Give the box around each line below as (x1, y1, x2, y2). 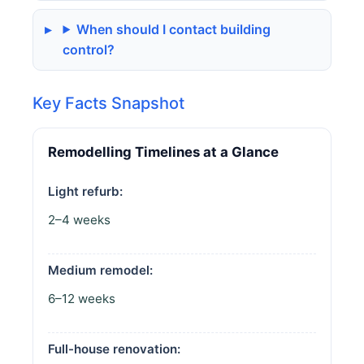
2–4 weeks (48, 211, 110, 227)
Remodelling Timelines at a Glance (48, 143, 279, 160)
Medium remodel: (48, 262, 153, 278)
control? (63, 41, 115, 58)
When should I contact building (76, 20, 271, 37)
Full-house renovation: (48, 340, 180, 357)
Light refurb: (48, 183, 123, 199)
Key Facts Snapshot (32, 93, 184, 113)
